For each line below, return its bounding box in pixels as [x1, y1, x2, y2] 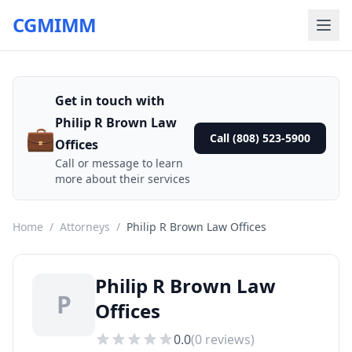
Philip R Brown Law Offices [126, 219, 266, 234]
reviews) [202, 331, 255, 348]
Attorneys [60, 219, 110, 234]
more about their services [55, 171, 190, 186]
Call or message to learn [55, 156, 183, 170]
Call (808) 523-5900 [210, 130, 310, 145]
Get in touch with [55, 92, 165, 109]
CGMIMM [13, 12, 97, 38]
